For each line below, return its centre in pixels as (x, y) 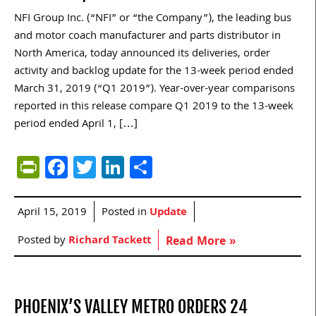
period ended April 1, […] (76, 125)
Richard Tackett (110, 242)
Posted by (43, 242)
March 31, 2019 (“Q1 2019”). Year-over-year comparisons (154, 90)
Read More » (201, 243)
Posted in (126, 213)
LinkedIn (165, 167)
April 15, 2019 (52, 213)
